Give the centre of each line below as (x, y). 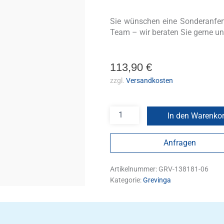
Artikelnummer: (134, 169)
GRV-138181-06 (183, 169)
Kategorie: (126, 180)
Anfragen (180, 142)
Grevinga (157, 180)
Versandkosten (149, 80)
